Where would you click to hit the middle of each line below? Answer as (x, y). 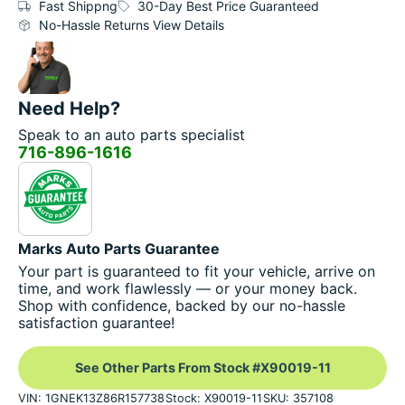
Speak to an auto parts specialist (132, 135)
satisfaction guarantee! (96, 322)
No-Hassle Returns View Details (131, 25)
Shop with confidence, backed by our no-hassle (182, 305)
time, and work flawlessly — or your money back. (188, 288)
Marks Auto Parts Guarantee (119, 248)
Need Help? (69, 109)
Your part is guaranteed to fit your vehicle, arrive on (197, 271)
